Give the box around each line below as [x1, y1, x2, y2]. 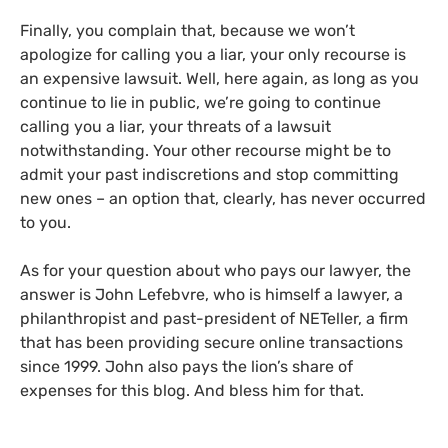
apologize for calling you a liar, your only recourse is [20, 45, 406, 64]
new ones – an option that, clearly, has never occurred [20, 189, 426, 208]
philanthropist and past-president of [20, 309, 299, 328]
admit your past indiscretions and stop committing [20, 165, 399, 184]
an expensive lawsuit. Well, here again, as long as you [20, 69, 419, 88]
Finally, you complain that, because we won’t [20, 21, 355, 40]
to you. [20, 213, 71, 232]
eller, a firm [327, 309, 408, 328]
